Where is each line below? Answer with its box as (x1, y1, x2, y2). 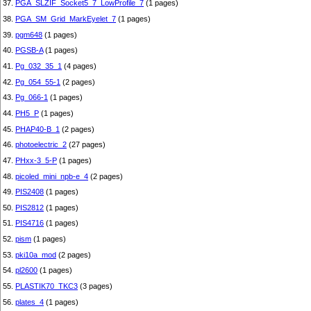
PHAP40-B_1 (15, 124, 60, 133)
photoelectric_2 (15, 140, 67, 149)
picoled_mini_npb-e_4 (15, 171, 88, 180)
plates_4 (15, 297, 44, 306)
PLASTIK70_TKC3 (15, 282, 78, 291)
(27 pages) (67, 140, 106, 149)
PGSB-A (15, 46, 43, 55)
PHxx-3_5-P (15, 155, 57, 165)
